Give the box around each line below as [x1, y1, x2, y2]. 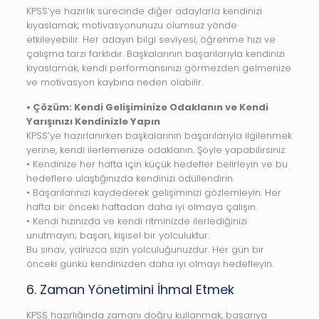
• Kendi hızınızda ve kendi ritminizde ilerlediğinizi [26, 214, 247, 228]
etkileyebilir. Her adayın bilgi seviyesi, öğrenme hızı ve [26, 33, 276, 46]
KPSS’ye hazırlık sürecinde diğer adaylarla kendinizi [26, 4, 262, 18]
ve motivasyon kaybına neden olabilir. [26, 75, 203, 89]
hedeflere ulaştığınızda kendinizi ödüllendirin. [26, 172, 234, 185]
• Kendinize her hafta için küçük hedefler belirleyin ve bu [26, 157, 288, 171]
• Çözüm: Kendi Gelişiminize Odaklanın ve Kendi [26, 100, 268, 114]
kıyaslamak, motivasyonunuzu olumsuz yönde [26, 19, 237, 32]
